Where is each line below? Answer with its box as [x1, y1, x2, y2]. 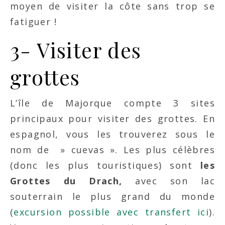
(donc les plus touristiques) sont [10, 159, 200, 172]
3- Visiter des [10, 36, 142, 64]
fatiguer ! [10, 16, 57, 28]
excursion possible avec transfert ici [14, 206, 209, 218]
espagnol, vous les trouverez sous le [10, 128, 215, 141]
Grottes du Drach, [10, 175, 123, 187]
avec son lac [122, 175, 215, 187]
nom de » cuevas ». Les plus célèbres [10, 144, 215, 156]
